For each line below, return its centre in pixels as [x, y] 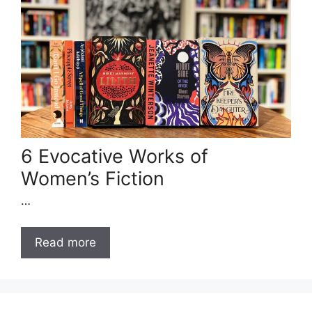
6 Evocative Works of [115, 156]
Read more [65, 243]
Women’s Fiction [93, 178]
